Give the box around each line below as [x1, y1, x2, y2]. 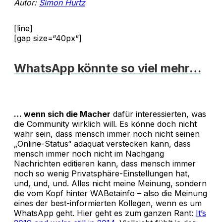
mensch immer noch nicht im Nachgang [14, 148, 164, 159]
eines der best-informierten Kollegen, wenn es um [14, 198, 202, 208]
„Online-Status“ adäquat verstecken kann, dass [14, 138, 191, 149]
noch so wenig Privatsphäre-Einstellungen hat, [14, 168, 190, 178]
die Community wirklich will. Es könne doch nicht [14, 118, 197, 129]
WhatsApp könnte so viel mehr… [14, 60, 201, 75]
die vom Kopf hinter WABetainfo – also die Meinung [14, 188, 207, 198]
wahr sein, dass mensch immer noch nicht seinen [14, 128, 200, 139]
